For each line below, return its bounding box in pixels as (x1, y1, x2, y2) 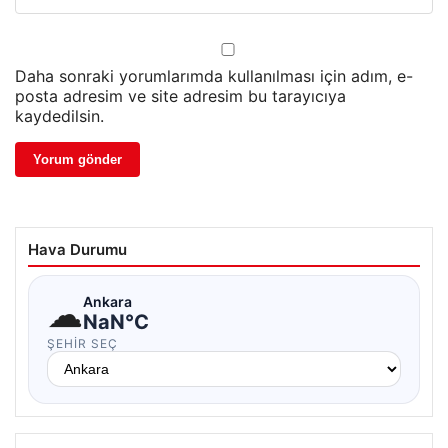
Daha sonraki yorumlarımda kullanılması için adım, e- (15, 65, 413, 86)
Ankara (83, 293, 132, 311)
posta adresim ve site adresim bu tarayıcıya (15, 85, 346, 106)
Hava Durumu (28, 239, 127, 259)
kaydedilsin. (15, 105, 104, 126)
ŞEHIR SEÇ (47, 335, 118, 351)
